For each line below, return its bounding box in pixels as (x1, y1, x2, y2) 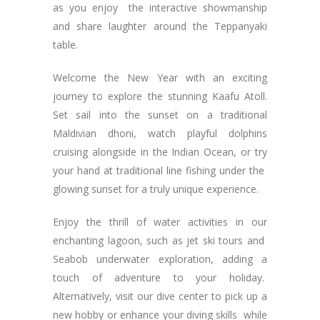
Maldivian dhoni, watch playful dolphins (53, 126, 267, 140)
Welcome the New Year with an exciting (53, 70, 267, 84)
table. (53, 37, 81, 51)
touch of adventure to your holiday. (53, 270, 267, 284)
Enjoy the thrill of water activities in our (53, 214, 267, 229)
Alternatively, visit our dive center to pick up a (53, 289, 267, 303)
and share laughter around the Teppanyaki (53, 19, 267, 33)
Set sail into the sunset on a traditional (53, 107, 267, 121)
